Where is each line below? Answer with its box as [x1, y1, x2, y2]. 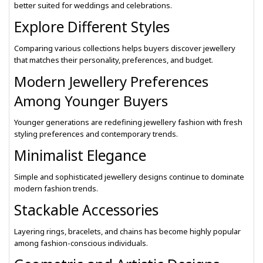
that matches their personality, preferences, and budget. [14, 55, 213, 65]
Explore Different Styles [14, 17, 170, 36]
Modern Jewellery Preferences [14, 72, 208, 91]
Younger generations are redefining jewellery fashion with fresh [14, 117, 242, 127]
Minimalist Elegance [14, 146, 146, 165]
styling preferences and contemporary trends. [14, 129, 178, 139]
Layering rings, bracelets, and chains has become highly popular [14, 226, 241, 237]
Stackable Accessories [14, 200, 159, 220]
